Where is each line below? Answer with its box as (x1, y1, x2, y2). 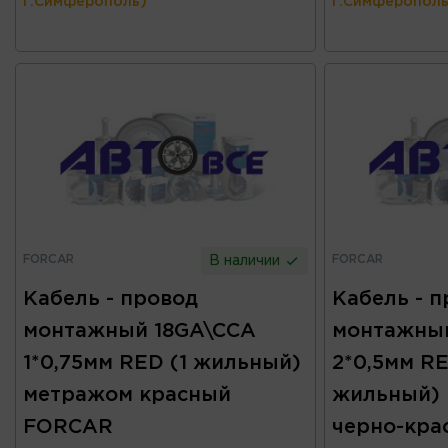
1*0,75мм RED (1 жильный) (23, 354, 301, 373)
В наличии (209, 255, 285, 268)
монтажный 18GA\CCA (23, 322, 256, 341)
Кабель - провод (23, 290, 198, 309)
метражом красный (23, 386, 231, 405)
